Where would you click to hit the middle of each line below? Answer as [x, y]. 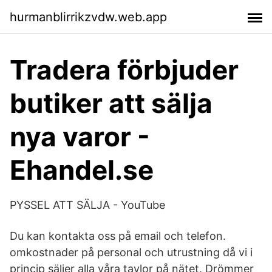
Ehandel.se [82, 170]
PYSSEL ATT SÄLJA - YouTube [87, 205]
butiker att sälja [111, 103]
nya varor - [80, 137]
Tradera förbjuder [124, 70]
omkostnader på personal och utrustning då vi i [131, 252]
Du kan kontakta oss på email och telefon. [118, 236]
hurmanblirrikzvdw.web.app [88, 17]
